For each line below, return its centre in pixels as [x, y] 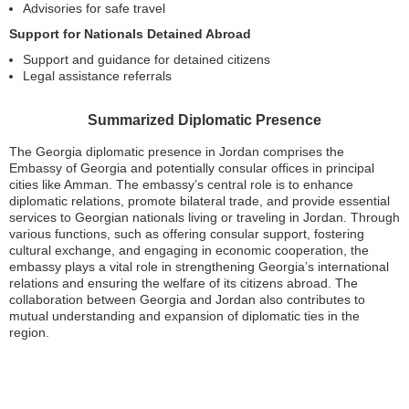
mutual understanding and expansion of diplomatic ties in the [184, 316]
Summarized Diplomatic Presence [204, 121]
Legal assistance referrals [97, 76]
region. [29, 333]
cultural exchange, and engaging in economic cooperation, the [189, 251]
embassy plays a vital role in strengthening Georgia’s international [199, 267]
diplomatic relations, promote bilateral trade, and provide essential [199, 201]
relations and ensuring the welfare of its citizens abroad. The [184, 283]
